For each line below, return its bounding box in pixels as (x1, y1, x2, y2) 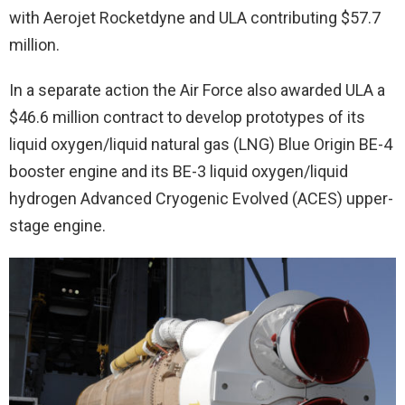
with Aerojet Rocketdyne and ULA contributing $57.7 (9, 7, 381, 27)
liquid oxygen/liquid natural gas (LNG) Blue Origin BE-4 (9, 134, 392, 154)
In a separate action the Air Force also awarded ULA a (9, 80, 385, 99)
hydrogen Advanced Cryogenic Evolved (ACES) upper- (9, 188, 393, 208)
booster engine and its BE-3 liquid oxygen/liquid (9, 161, 348, 181)
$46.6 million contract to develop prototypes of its (9, 107, 365, 127)
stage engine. (9, 215, 106, 235)
